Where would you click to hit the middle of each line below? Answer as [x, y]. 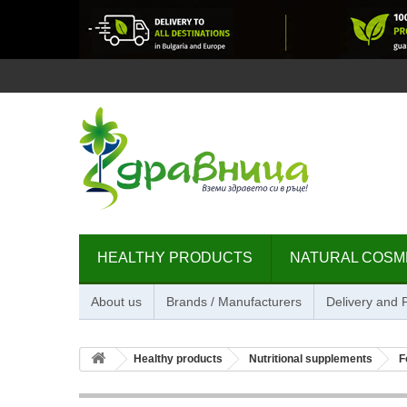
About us [116, 302]
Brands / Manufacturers [234, 302]
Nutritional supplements [311, 359]
